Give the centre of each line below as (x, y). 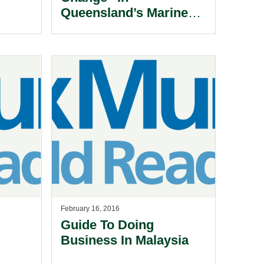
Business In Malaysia (124, 240)
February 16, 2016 (90, 209)
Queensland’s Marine (124, 13)
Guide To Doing (107, 225)
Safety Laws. (99, 28)
